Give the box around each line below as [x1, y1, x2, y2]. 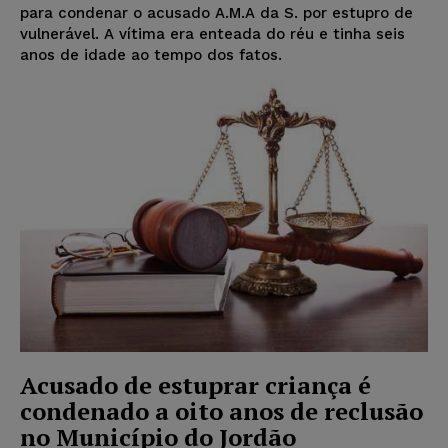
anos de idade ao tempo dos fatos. [20, 46, 282, 65]
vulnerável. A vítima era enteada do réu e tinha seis [20, 25, 405, 44]
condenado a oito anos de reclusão [20, 394, 423, 427]
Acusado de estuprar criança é [20, 368, 371, 401]
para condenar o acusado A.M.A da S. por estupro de [20, 4, 413, 23]
